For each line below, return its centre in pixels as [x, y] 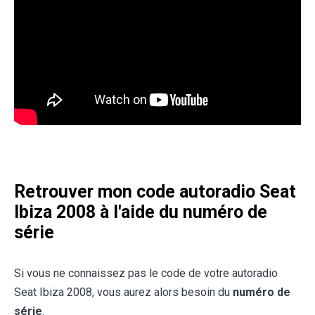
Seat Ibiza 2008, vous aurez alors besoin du [123, 292]
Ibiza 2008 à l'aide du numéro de [141, 212]
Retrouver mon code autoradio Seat [155, 192]
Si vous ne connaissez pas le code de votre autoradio [146, 274]
